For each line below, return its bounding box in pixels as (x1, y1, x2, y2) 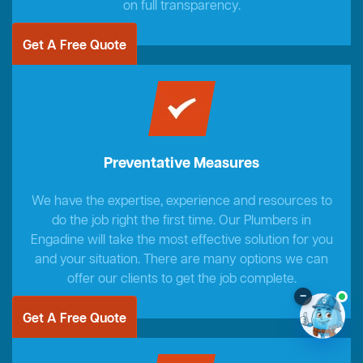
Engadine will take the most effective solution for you (30, 232, 333, 250)
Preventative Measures (104, 154, 259, 174)
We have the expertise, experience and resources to (31, 193, 332, 211)
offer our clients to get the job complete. (66, 271, 297, 289)
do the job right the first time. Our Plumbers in (52, 212, 311, 231)
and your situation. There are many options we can (35, 251, 328, 270)
